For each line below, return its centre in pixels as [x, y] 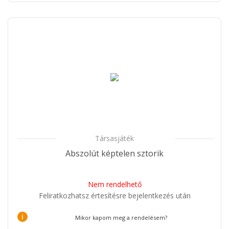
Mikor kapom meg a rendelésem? [121, 217]
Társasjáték [114, 138]
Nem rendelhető [114, 184]
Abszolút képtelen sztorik [114, 153]
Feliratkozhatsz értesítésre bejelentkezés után [114, 195]
